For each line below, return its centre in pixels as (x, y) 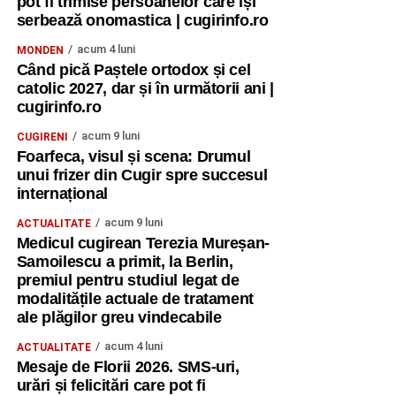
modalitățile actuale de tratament (135, 299)
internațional (62, 194)
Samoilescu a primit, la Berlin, (125, 262)
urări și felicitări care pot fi (111, 385)
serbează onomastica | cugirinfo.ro (142, 20)
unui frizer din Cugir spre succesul (142, 175)
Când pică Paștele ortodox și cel (133, 70)
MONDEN (40, 50)
